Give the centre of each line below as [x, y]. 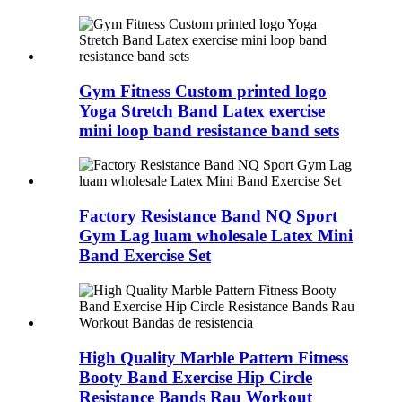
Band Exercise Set [145, 256]
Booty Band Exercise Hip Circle [196, 377]
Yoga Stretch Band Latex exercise [202, 110]
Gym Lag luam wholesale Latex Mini [216, 236]
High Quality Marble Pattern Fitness [214, 357]
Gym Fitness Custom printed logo [203, 91]
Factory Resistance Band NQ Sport [208, 216]
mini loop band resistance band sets [209, 130]
